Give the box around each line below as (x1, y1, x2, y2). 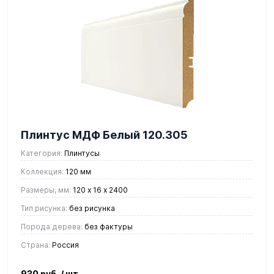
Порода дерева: (21, 221, 83, 231)
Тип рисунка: (21, 203, 67, 213)
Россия (50, 240, 79, 250)
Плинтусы (62, 148, 100, 158)
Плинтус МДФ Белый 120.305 (21, 128, 188, 141)
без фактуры (83, 221, 133, 231)
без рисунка (67, 203, 115, 213)
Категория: (21, 148, 62, 158)
